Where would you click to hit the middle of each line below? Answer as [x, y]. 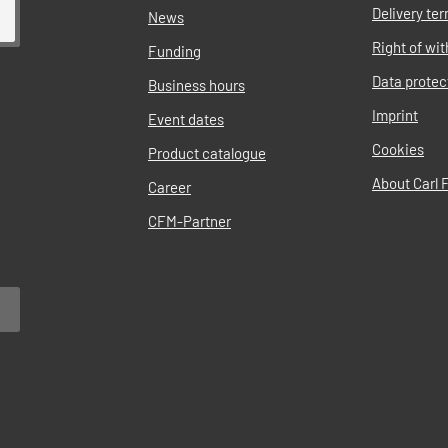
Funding [174, 50]
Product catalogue [207, 152]
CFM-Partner [189, 220]
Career [169, 186]
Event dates [186, 118]
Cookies [398, 148]
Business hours [196, 84]
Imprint [395, 114]
